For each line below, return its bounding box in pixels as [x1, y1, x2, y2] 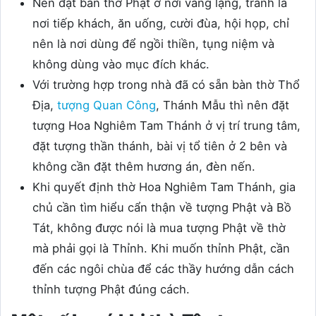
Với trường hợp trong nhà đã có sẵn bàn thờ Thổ [32, 78, 300, 92]
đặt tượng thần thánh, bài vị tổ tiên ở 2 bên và [32, 139, 287, 154]
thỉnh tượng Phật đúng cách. [32, 282, 193, 297]
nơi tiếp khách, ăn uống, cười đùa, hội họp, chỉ [32, 16, 289, 31]
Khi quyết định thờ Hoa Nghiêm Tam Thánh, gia [32, 180, 296, 195]
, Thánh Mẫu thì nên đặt [156, 98, 289, 113]
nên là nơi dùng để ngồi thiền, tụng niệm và [32, 37, 274, 51]
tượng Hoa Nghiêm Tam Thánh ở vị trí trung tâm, [32, 119, 300, 133]
